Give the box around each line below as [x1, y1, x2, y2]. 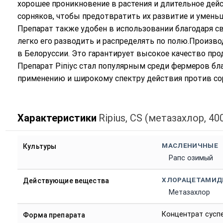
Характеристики [17, 112, 97, 124]
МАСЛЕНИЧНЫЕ [162, 142, 218, 150]
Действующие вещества [23, 177, 109, 185]
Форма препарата [23, 211, 86, 220]
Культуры [23, 142, 57, 151]
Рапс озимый [168, 154, 213, 163]
